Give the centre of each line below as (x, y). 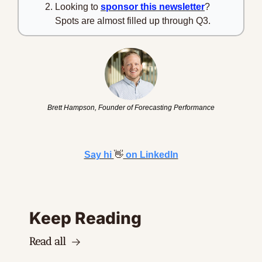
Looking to (78, 6)
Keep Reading (85, 218)
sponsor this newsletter (153, 6)
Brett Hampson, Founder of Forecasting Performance (131, 108)
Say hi (99, 155)
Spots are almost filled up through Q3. (133, 20)
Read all (48, 242)
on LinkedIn (151, 155)
